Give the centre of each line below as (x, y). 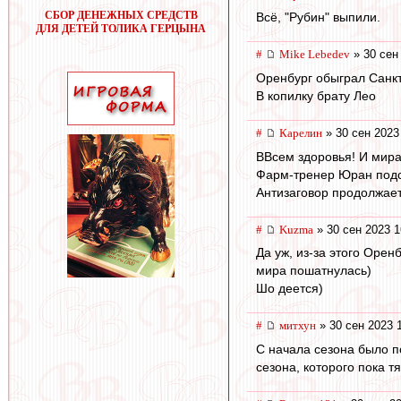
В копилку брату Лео (316, 96)
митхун (298, 326)
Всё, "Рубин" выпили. (318, 17)
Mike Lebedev (315, 55)
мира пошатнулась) (314, 271)
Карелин (301, 133)
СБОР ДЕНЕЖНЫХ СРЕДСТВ (121, 15)
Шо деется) (290, 289)
